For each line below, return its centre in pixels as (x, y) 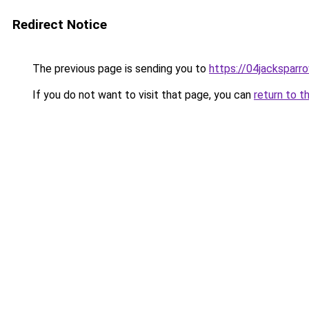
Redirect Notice (60, 24)
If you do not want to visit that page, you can (142, 95)
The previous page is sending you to (119, 69)
